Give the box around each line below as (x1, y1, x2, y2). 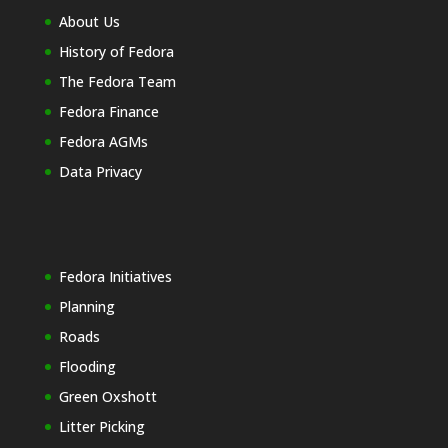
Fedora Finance (58, 101, 159, 121)
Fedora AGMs (58, 131, 148, 151)
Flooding (58, 356, 116, 376)
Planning (58, 296, 115, 316)
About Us (58, 11, 120, 31)
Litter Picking (58, 416, 145, 436)
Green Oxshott (58, 386, 157, 406)
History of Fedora (58, 41, 174, 61)
